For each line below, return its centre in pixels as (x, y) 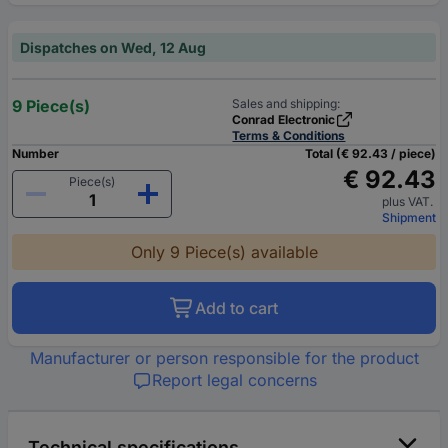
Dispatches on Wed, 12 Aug (113, 47)
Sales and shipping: (286, 103)
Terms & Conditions (289, 135)
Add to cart (236, 307)
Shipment (409, 217)
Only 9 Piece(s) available (224, 251)
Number (35, 153)
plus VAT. (409, 201)
